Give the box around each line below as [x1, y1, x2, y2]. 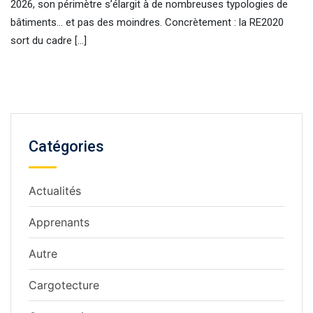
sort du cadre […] [10, 34, 87, 47]
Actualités [29, 183, 81, 198]
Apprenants [29, 214, 89, 229]
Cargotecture [29, 277, 99, 292]
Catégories [29, 137, 104, 155]
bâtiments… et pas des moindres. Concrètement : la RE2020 [10, 15, 284, 29]
